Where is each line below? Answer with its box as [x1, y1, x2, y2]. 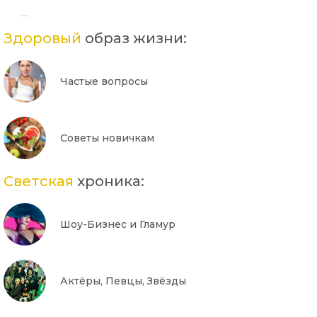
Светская [4, 172, 74, 190]
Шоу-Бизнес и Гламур [60, 217, 175, 231]
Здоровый [4, 29, 81, 47]
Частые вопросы [60, 74, 148, 88]
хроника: [74, 172, 144, 190]
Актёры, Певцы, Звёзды [60, 274, 186, 287]
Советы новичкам [60, 131, 154, 144]
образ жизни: [81, 29, 187, 47]
